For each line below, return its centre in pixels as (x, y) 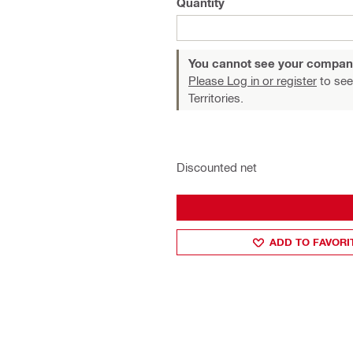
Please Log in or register (253, 80)
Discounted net (217, 167)
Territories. (216, 98)
